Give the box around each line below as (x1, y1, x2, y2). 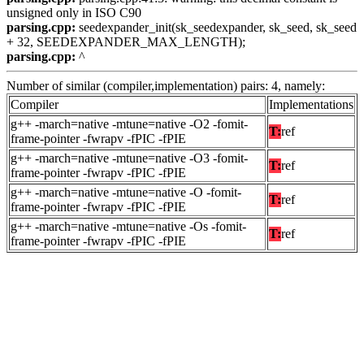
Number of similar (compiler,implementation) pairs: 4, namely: (6, 79, 325, 93)
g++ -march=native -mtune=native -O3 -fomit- (11, 151, 248, 166)
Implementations (269, 97, 353, 112)
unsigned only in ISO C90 (6, 6, 141, 20)
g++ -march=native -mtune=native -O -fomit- (11, 185, 241, 200)
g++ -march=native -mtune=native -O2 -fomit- (11, 117, 248, 132)
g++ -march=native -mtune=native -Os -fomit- (11, 219, 246, 234)
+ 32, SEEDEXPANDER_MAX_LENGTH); (6, 35, 245, 50)
